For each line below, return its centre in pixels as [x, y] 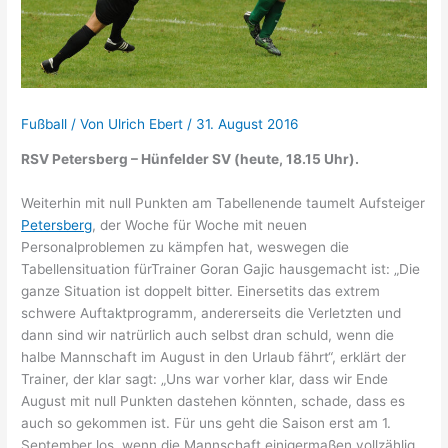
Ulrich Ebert [148, 124]
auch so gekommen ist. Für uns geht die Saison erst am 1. [206, 422]
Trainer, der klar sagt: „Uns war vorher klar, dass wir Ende [205, 378]
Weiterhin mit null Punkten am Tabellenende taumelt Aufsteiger [223, 202]
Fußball [44, 124]
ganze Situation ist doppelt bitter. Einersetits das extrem [201, 290]
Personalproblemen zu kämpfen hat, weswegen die [185, 246]
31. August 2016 [248, 124]
